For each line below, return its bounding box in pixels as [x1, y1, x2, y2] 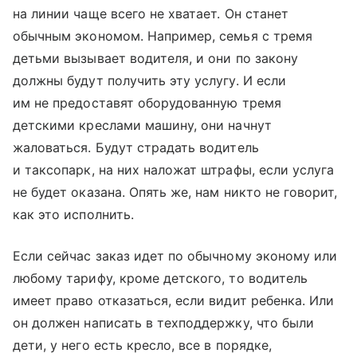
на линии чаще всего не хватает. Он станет [13, 5, 288, 22]
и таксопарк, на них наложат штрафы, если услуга [13, 161, 335, 178]
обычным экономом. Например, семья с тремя [13, 27, 312, 44]
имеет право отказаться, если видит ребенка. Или [13, 292, 335, 308]
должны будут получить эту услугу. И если [13, 72, 286, 88]
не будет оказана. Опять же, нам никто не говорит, [13, 183, 338, 200]
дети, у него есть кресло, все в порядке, [13, 336, 272, 353]
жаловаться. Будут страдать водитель [13, 139, 259, 155]
